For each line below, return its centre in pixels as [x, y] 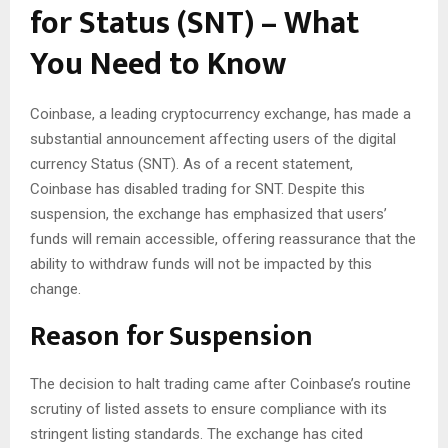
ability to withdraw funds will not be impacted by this [201, 264]
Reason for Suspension [171, 337]
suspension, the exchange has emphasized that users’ [208, 214]
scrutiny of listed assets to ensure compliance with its [208, 409]
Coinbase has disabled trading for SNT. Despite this [197, 189]
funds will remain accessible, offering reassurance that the [223, 239]
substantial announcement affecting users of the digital [213, 139]
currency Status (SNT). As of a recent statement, [191, 164]
